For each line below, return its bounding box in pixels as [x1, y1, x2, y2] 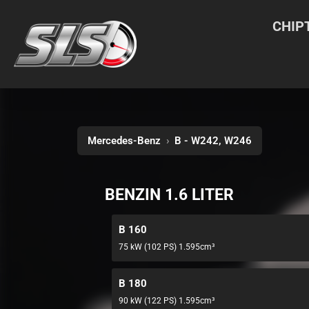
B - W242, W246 [175, 134, 252, 147]
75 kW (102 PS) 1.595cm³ [119, 242, 215, 252]
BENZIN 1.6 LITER [105, 186, 234, 204]
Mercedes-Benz [88, 134, 161, 147]
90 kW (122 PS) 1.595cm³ [119, 296, 215, 306]
